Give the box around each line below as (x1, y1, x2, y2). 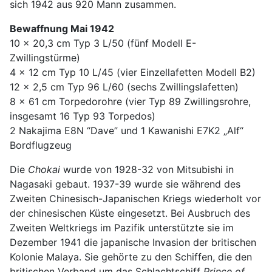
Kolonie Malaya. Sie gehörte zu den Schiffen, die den (10, 250, 252, 263)
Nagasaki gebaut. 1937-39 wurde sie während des (10, 177, 240, 190)
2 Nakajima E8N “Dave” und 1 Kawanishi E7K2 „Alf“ (10, 124, 243, 137)
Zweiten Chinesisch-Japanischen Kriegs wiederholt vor (10, 192, 261, 205)
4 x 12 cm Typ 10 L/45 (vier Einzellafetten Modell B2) (10, 66, 256, 78)
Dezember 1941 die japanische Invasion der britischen (10, 236, 256, 248)
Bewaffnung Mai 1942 (10, 22, 114, 35)
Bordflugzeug (10, 138, 72, 151)
